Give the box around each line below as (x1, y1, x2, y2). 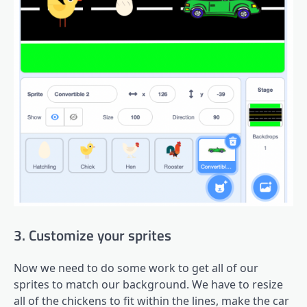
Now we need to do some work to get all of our (14, 260, 258, 276)
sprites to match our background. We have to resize (14, 277, 283, 293)
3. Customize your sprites (14, 223, 171, 246)
